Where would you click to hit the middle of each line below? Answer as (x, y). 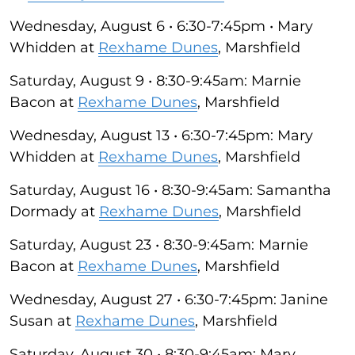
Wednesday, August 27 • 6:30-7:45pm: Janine (169, 300)
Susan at (42, 321)
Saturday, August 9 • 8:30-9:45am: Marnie (155, 81)
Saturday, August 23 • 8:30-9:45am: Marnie (159, 245)
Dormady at (54, 212)
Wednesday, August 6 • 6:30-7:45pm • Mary (161, 26)
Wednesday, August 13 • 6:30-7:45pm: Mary (161, 136)
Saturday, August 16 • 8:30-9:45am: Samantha (170, 190)
